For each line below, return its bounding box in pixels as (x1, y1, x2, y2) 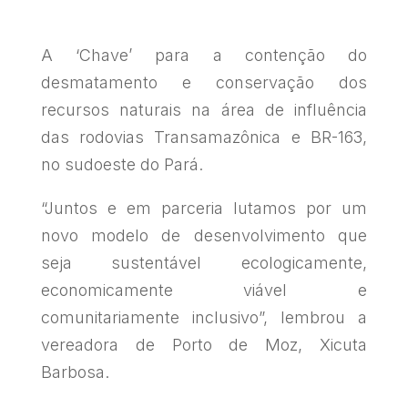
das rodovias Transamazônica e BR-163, (40, 127, 368, 148)
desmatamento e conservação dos (40, 73, 368, 93)
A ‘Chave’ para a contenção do (40, 46, 368, 66)
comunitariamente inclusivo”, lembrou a (40, 308, 368, 328)
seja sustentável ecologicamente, (40, 253, 368, 273)
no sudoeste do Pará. (40, 155, 203, 175)
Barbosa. (40, 362, 109, 382)
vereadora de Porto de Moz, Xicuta (40, 335, 368, 355)
